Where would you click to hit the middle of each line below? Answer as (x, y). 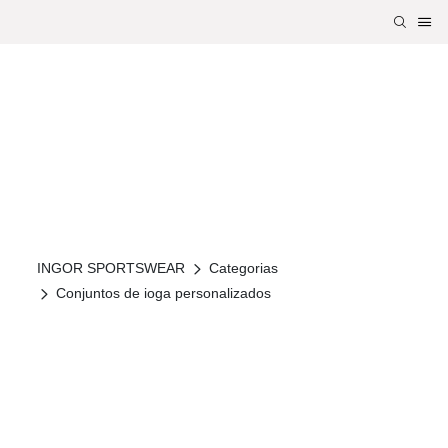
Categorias (244, 268)
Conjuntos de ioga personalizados (164, 293)
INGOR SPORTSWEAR (111, 268)
